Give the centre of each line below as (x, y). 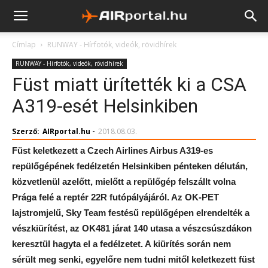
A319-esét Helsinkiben (105, 106)
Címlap (24, 45)
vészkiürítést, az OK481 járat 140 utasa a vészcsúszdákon (132, 228)
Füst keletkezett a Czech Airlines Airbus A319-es (112, 150)
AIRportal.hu (66, 131)
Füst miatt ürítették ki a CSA (129, 84)
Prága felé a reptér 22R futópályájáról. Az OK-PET (115, 197)
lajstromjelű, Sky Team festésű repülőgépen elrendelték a (131, 213)
